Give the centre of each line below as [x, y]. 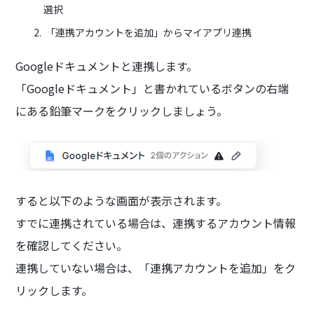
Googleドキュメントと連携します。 [107, 66]
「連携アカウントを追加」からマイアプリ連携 [148, 32]
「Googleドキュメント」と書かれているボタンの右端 [152, 88]
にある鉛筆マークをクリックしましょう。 [122, 111]
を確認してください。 [72, 245]
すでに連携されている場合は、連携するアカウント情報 [156, 223]
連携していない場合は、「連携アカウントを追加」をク [156, 267]
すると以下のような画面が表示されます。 [122, 200]
